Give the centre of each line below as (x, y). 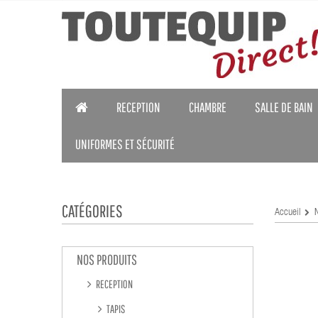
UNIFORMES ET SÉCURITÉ (125, 144)
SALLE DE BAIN (284, 107)
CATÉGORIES (92, 211)
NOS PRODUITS (107, 259)
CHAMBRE (208, 107)
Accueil (288, 213)
